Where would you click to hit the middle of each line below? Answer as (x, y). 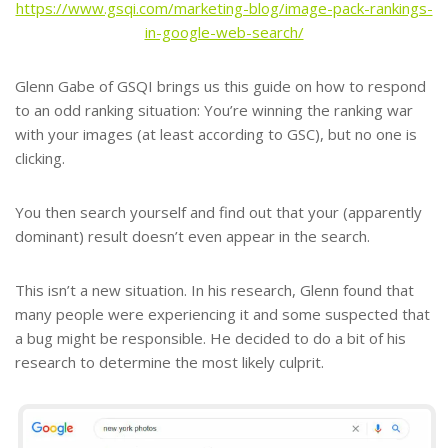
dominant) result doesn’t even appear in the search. (192, 235)
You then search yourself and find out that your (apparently (218, 211)
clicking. (40, 157)
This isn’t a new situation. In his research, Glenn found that (214, 289)
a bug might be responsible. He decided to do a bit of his (210, 337)
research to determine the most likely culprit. (169, 361)
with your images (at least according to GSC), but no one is (216, 133)
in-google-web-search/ (224, 31)
